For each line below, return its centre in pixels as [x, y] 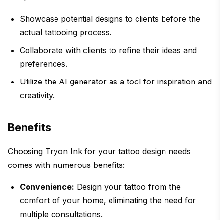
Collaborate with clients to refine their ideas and [108, 50]
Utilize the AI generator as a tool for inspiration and [116, 81]
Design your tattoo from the [127, 186]
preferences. [43, 64]
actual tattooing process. [66, 32]
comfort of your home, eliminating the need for [108, 200]
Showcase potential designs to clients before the [110, 18]
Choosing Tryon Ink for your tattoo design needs [99, 151]
